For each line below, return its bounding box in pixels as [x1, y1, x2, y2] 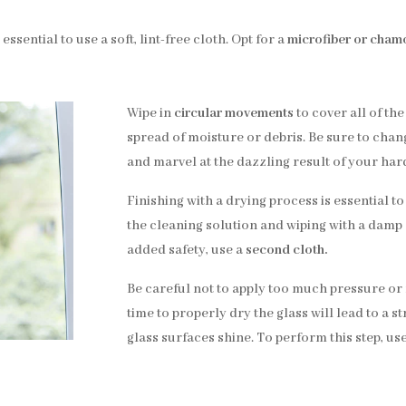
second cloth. [246, 242, 328, 258]
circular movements [174, 105, 295, 121]
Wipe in [127, 105, 175, 121]
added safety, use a [127, 242, 246, 258]
